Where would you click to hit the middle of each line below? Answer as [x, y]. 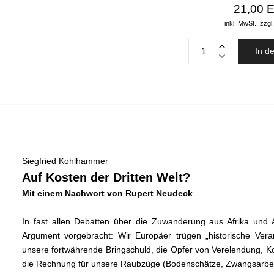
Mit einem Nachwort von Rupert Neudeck [107, 193]
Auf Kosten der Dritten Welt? [106, 177]
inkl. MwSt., [241, 23]
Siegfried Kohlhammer [65, 161]
